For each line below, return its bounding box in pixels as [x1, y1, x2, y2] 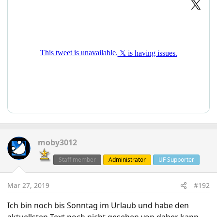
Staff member [59, 155, 96, 164]
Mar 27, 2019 [7, 181, 49, 190]
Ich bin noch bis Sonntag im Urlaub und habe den [7, 200, 189, 211]
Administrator [108, 155, 146, 164]
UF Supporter [158, 155, 194, 164]
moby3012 [38, 137, 77, 148]
